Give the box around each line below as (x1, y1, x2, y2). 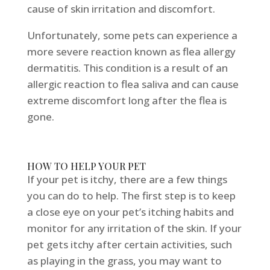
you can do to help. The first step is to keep (27, 189, 236, 203)
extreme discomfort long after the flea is (27, 93, 227, 108)
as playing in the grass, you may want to (27, 254, 222, 268)
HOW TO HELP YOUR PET (27, 160, 146, 173)
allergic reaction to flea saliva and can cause (27, 77, 239, 92)
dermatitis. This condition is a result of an (27, 61, 228, 75)
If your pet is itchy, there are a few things (27, 172, 227, 187)
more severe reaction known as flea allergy (27, 45, 236, 59)
